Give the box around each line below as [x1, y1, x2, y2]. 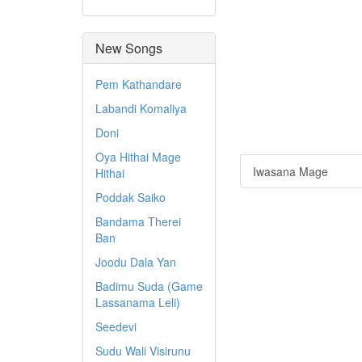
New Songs [95, 39, 162, 57]
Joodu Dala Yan [95, 254, 176, 270]
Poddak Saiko [95, 189, 166, 205]
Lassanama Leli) [95, 294, 180, 310]
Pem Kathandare [95, 76, 182, 92]
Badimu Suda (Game [95, 278, 203, 294]
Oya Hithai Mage [95, 149, 181, 165]
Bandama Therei [95, 213, 181, 229]
